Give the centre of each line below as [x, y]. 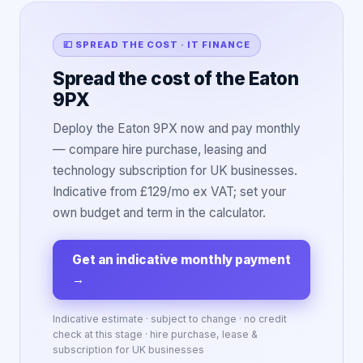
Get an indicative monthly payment [181, 260]
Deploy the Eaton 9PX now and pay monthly [177, 128]
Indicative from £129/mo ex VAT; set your [169, 192]
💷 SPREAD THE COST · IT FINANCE [157, 45]
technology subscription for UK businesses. [175, 171]
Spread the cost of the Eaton [176, 78]
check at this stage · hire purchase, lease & [155, 334]
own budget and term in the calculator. [159, 213]
